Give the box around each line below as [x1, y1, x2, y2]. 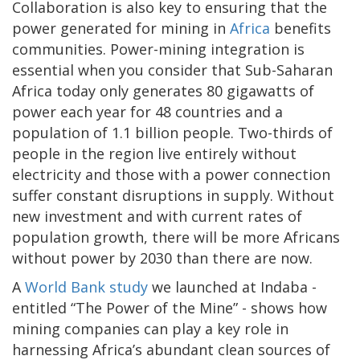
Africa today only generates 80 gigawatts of [12, 81, 314, 101]
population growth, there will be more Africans [12, 227, 340, 247]
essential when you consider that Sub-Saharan [12, 60, 333, 80]
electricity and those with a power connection [12, 165, 330, 185]
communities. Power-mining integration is [12, 39, 305, 59]
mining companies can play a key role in [12, 319, 288, 339]
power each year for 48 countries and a [12, 102, 283, 122]
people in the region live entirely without [12, 144, 297, 164]
